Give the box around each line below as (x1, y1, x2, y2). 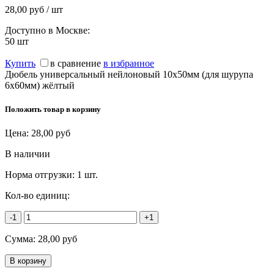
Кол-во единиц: (5, 190, 70, 201)
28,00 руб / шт (5, 4, 63, 15)
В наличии (5, 148, 50, 159)
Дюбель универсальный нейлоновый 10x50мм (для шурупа (5, 68, 253, 80)
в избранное (103, 57, 154, 68)
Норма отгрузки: (5, 169, 77, 180)
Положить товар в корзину (5, 104, 101, 114)
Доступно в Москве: (5, 24, 90, 35)
